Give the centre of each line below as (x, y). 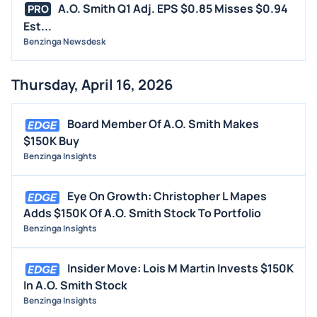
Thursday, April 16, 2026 (92, 85)
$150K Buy (51, 141)
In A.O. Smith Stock (75, 286)
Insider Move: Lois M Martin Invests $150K (180, 269)
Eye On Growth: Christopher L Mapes (167, 196)
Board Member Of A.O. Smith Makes (163, 124)
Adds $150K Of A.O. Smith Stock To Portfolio (142, 213)
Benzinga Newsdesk (64, 42)
